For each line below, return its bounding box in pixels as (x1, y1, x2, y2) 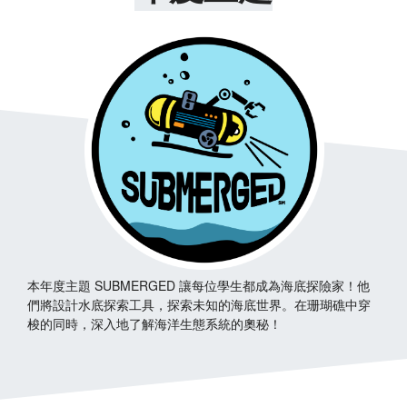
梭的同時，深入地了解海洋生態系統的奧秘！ (27, 314, 282, 333)
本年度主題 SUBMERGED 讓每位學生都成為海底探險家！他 (27, 276, 370, 295)
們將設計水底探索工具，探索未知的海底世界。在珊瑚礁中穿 (27, 295, 371, 314)
